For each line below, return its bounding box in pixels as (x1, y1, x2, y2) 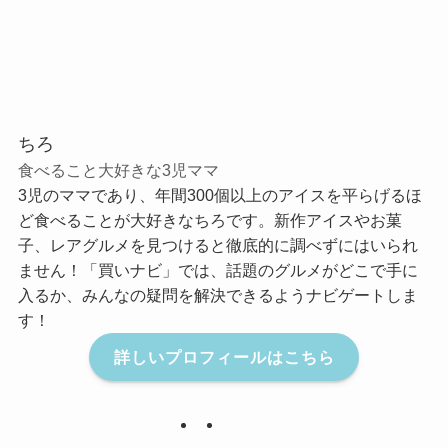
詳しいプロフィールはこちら (113, 348, 335, 367)
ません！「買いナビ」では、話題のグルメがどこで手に (17, 261, 418, 279)
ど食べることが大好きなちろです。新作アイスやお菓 (17, 211, 402, 229)
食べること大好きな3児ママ (17, 161, 219, 179)
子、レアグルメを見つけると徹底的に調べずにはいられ (17, 236, 418, 254)
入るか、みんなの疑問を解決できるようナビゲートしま (17, 286, 418, 304)
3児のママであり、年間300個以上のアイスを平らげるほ (17, 186, 422, 204)
